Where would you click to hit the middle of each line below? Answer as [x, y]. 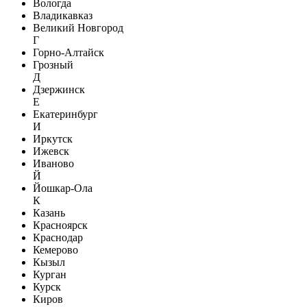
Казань [49, 212]
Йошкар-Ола [63, 188]
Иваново [53, 163]
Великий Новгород [78, 27]
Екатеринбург [65, 114]
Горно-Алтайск [69, 52]
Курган [50, 274]
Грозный [53, 64]
